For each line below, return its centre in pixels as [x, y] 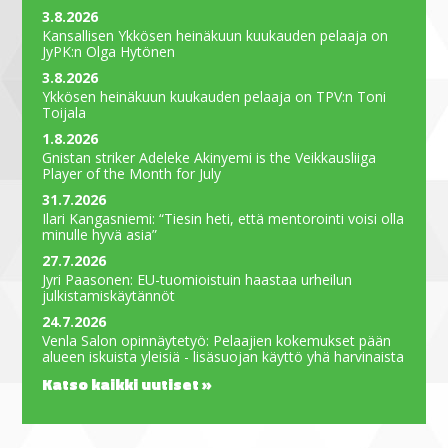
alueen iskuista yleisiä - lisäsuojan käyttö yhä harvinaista [223, 356]
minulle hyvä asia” [100, 234]
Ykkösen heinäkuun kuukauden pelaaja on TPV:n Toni [214, 96]
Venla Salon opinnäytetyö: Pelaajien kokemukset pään [217, 340]
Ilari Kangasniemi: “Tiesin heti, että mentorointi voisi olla [223, 218]
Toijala [64, 112]
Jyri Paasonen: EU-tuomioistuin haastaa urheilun [197, 279]
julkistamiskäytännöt [109, 295]
